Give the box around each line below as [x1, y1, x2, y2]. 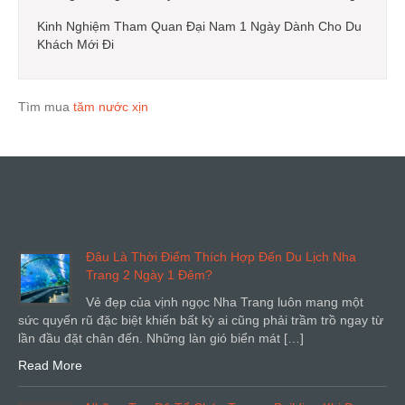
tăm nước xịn [73, 99, 148, 114]
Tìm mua [18, 99, 73, 114]
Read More [18, 357, 82, 372]
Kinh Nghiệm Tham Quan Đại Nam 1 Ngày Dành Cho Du [37, 18, 362, 33]
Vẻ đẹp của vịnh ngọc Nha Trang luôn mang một [86, 294, 363, 309]
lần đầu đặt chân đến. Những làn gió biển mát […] [18, 330, 304, 345]
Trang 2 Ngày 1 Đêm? [86, 267, 212, 282]
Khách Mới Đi [37, 36, 114, 52]
